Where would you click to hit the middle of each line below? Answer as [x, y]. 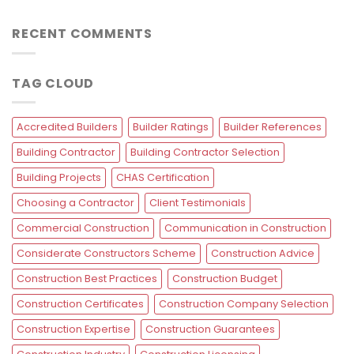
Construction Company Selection [244, 304]
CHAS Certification [163, 178]
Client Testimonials [198, 203]
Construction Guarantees [210, 330]
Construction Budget [225, 279]
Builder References [273, 127]
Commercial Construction [83, 228]
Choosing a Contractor [75, 203]
